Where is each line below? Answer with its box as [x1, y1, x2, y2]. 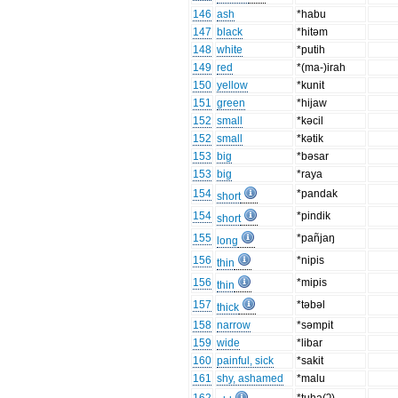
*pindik [297, 210, 331, 223]
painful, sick [217, 354, 275, 368]
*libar [297, 337, 323, 350]
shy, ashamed [217, 372, 284, 386]
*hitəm [297, 26, 329, 39]
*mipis [297, 276, 328, 290]
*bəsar [297, 150, 330, 163]
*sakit [297, 354, 324, 368]
